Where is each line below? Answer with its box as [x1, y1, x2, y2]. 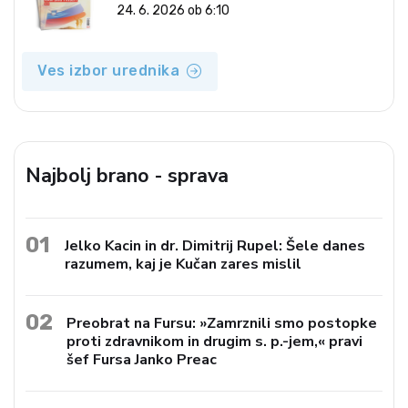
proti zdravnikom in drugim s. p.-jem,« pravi [66, 331, 363, 352]
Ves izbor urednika [37, 62, 179, 79]
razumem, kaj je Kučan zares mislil [65, 253, 301, 274]
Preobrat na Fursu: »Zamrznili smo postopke [66, 312, 378, 333]
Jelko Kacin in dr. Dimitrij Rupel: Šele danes [65, 235, 365, 256]
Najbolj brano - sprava [25, 161, 229, 189]
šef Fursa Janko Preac [66, 349, 218, 370]
